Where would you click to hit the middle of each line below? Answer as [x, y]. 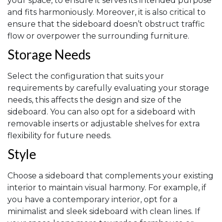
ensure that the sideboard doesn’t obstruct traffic [106, 24]
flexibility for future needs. [59, 136]
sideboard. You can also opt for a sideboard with [101, 112]
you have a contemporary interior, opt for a [92, 200]
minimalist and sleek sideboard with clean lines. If [104, 212]
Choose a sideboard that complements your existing [111, 176]
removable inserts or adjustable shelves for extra [104, 124]
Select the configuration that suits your [86, 76]
